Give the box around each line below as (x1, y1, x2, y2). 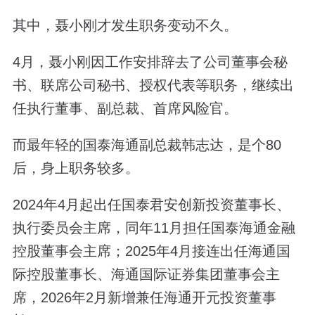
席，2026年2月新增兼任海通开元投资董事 (12, 289, 276, 305)
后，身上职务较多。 (12, 160, 139, 176)
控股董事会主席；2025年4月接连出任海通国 (12, 243, 290, 259)
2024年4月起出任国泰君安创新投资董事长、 (12, 196, 290, 212)
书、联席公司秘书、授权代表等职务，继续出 (12, 77, 294, 93)
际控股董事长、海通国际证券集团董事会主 (12, 266, 280, 282)
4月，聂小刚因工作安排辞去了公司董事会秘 (12, 53, 288, 70)
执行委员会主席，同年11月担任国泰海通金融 (12, 219, 295, 236)
